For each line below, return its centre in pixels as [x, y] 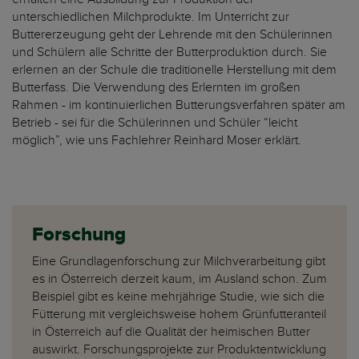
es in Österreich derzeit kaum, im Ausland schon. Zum [179, 279]
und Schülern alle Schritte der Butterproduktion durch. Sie [169, 52]
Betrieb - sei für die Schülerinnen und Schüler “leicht [155, 123]
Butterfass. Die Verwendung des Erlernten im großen [156, 88]
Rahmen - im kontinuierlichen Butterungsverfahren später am [179, 105]
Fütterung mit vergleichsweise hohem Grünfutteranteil [179, 315]
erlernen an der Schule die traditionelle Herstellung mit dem [174, 70]
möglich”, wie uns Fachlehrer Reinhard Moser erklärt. [157, 141]
